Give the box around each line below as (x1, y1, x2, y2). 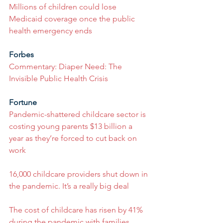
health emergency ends (9, 26, 92, 35)
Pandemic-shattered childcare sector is (9, 110, 148, 119)
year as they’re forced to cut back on (9, 133, 139, 143)
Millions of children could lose (9, 2, 118, 11)
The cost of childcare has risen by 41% (9, 205, 145, 215)
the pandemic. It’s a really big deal (9, 181, 129, 191)
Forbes (9, 50, 34, 59)
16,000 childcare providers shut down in (9, 169, 150, 179)
